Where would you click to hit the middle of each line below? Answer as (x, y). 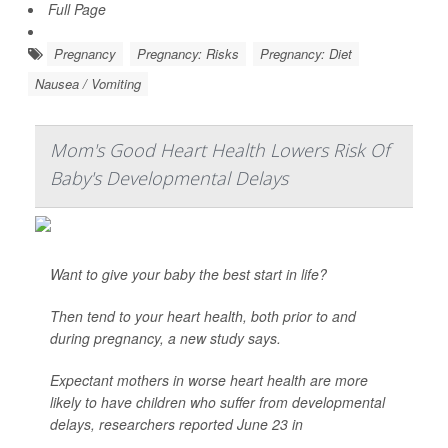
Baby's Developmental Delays (169, 178)
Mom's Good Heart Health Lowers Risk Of (219, 150)
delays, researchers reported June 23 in (176, 424)
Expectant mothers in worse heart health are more (209, 380)
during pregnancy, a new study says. (165, 338)
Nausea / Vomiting (88, 83)
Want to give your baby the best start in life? (188, 274)
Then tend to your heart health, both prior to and (203, 316)
